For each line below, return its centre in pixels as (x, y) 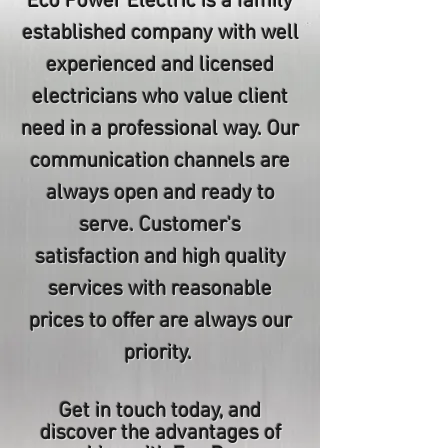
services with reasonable (160, 289)
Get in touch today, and (160, 411)
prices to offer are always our (160, 321)
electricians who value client (160, 97)
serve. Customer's (160, 225)
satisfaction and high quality (160, 257)
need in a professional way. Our (160, 129)
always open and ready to (160, 193)
